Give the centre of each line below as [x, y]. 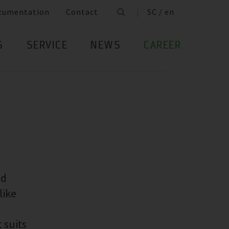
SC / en [161, 12]
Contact [82, 12]
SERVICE [47, 46]
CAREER [162, 46]
